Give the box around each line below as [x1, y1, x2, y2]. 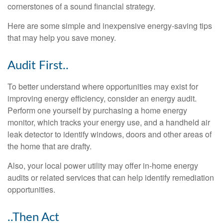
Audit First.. [7, 59, 69, 72]
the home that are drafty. [7, 140, 92, 152]
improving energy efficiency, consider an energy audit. [7, 92, 197, 104]
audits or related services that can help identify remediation [7, 171, 214, 183]
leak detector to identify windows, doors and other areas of [7, 128, 212, 140]
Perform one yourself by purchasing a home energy [7, 104, 187, 116]
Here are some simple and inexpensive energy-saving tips [7, 19, 212, 31]
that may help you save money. [7, 31, 116, 43]
